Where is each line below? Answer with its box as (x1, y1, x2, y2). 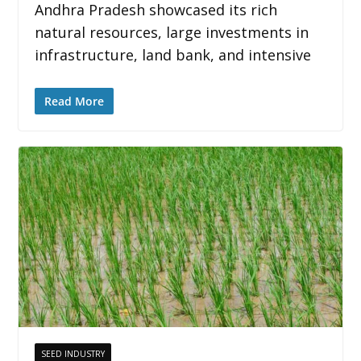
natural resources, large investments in (34, 23, 309, 43)
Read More (44, 93, 104, 110)
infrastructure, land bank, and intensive (34, 45, 311, 65)
